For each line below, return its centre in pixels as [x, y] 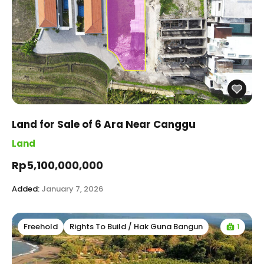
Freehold [41, 227]
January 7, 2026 [71, 189]
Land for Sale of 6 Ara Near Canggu [104, 124]
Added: [26, 189]
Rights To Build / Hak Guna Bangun [136, 227]
